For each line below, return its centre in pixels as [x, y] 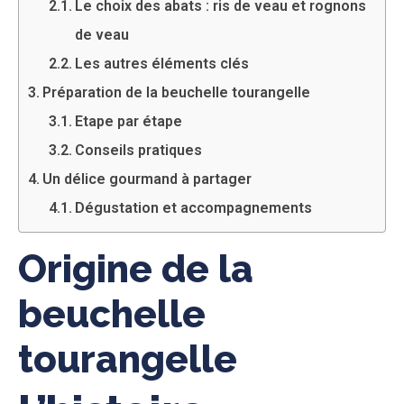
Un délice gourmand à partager [147, 179]
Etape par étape [128, 121]
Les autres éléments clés [161, 63]
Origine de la [136, 269]
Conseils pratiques [138, 150]
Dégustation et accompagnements [193, 207]
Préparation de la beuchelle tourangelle [177, 92]
